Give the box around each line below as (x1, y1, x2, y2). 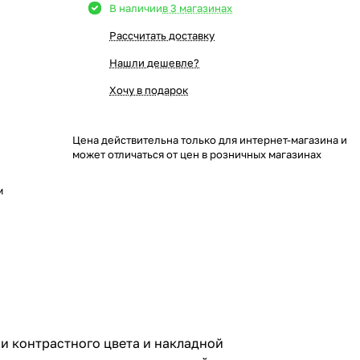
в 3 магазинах (162, 2, 232, 14)
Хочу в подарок (109, 84, 188, 96)
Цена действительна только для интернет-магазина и (72, 133, 347, 146)
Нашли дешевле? (109, 56, 199, 69)
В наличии (109, 2, 162, 14)
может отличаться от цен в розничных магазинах (72, 148, 321, 161)
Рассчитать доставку (109, 29, 215, 42)
